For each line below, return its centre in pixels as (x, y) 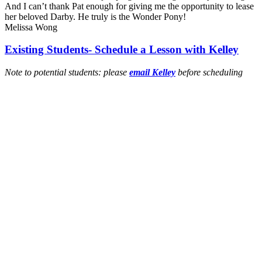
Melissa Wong (31, 27)
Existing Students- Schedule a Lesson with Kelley (122, 50)
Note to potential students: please (67, 73)
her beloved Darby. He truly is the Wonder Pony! (95, 16)
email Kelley (152, 73)
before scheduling (209, 73)
